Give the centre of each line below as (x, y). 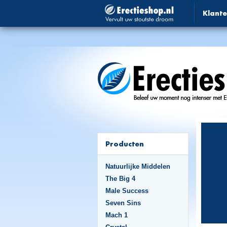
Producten (125, 144)
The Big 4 (120, 179)
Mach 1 (117, 215)
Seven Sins (123, 203)
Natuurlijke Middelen (138, 166)
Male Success (127, 191)
